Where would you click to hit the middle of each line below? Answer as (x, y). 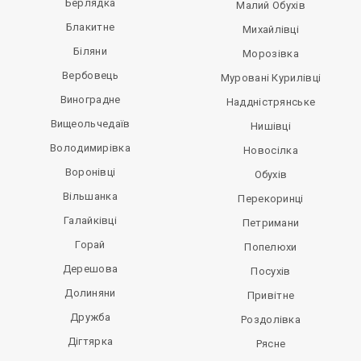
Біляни (90, 51)
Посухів (271, 271)
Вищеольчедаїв (90, 124)
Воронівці (90, 172)
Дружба (90, 317)
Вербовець (90, 75)
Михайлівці (271, 29)
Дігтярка (90, 341)
